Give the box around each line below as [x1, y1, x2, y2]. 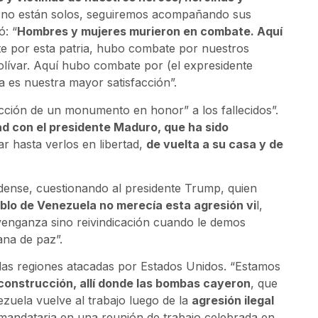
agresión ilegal [192, 293, 274, 308]
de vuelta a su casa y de [146, 136, 283, 151]
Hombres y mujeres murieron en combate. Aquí [17, 24, 283, 39]
